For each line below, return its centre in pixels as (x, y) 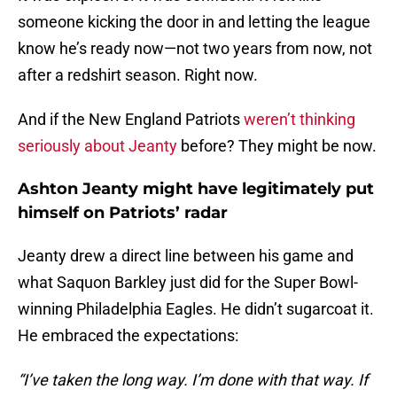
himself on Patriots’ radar (123, 213)
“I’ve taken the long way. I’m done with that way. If (193, 380)
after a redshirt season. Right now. (138, 75)
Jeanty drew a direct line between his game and (186, 256)
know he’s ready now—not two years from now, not (195, 49)
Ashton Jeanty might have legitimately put (196, 189)
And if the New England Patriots (131, 120)
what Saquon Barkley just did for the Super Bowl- (188, 283)
